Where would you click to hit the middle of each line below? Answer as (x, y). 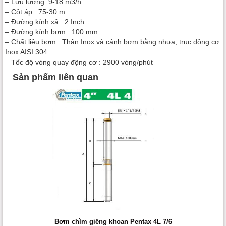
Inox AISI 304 (26, 52)
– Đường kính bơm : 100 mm (51, 32)
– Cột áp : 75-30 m (35, 11)
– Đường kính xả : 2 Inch (45, 21)
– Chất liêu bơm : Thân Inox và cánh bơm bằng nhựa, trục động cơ (112, 42)
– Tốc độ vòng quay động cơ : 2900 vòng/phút (79, 62)
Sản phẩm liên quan (55, 77)
